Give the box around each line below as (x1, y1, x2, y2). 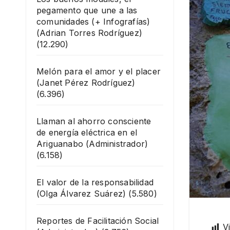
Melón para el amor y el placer (36, 66, 161, 76)
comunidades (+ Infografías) (36, 16, 150, 27)
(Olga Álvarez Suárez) (36, 188, 126, 199)
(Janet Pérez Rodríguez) (36, 78, 136, 88)
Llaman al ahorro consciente (36, 116, 151, 126)
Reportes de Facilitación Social (36, 216, 159, 226)
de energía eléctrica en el (36, 127, 138, 138)
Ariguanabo (36, 139, 83, 149)
